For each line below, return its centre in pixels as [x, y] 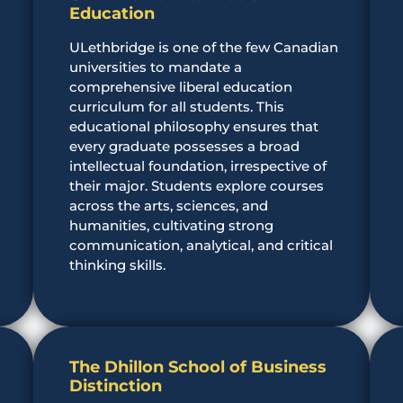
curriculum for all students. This [177, 106]
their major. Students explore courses [197, 185]
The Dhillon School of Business [198, 367]
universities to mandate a [156, 67]
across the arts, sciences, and [169, 205]
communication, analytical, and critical [201, 245]
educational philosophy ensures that [194, 126]
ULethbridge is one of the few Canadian [204, 47]
